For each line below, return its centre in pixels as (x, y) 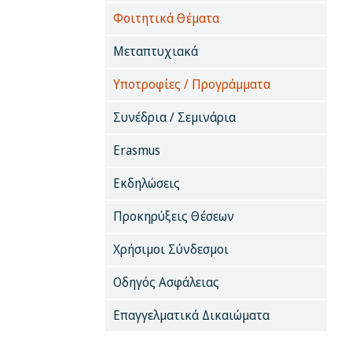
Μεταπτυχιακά (156, 51)
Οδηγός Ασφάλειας (167, 282)
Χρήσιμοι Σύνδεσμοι (171, 249)
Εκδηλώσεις (147, 183)
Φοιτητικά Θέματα (167, 18)
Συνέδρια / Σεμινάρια (175, 117)
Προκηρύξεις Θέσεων (174, 216)
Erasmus (137, 150)
